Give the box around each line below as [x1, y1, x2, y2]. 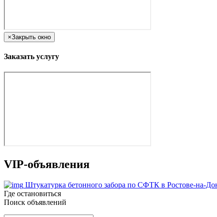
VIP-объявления [4, 157, 90, 170]
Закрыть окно [12, 33, 51, 41]
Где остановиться [4, 189, 61, 198]
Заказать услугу [4, 52, 59, 61]
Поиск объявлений [4, 198, 66, 206]
